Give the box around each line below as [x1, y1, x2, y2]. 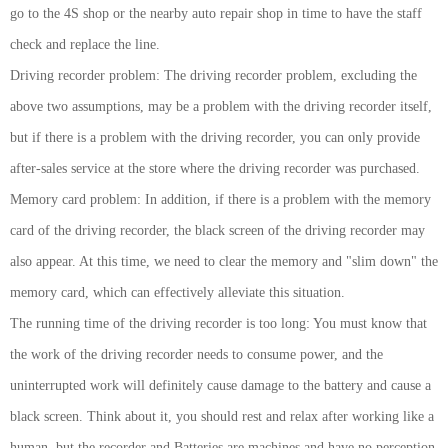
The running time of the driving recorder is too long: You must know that [10, 316, 427, 331]
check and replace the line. [10, 37, 160, 52]
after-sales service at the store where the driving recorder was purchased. [10, 161, 420, 176]
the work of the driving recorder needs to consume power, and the [10, 347, 383, 362]
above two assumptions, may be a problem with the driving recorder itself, [10, 99, 432, 114]
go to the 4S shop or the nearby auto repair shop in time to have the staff [10, 6, 422, 21]
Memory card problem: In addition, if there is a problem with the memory [10, 192, 431, 207]
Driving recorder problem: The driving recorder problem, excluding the [10, 68, 417, 83]
